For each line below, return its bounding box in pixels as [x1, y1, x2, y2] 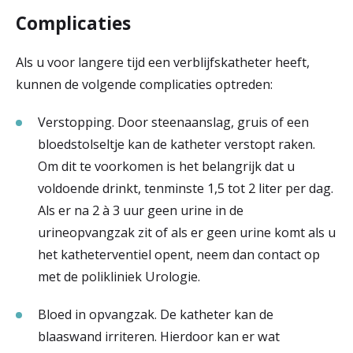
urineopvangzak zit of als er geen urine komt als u [38, 223, 336, 241]
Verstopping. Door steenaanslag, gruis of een [38, 113, 309, 131]
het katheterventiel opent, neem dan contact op [38, 245, 320, 263]
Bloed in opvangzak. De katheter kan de [38, 305, 273, 323]
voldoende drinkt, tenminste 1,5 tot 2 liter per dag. [38, 179, 333, 197]
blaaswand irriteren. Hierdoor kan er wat [38, 327, 280, 345]
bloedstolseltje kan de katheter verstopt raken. [38, 135, 315, 153]
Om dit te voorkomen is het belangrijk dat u [38, 157, 295, 175]
